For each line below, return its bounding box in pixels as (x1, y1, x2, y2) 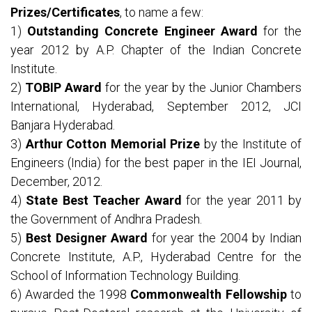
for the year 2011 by (186, 193, 302, 208)
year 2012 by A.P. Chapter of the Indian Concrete (10, 42, 302, 58)
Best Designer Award (25, 231, 152, 246)
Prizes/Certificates (10, 5, 120, 20)
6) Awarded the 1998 (10, 287, 131, 302)
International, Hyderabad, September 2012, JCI (10, 99, 302, 114)
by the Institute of (200, 136, 302, 152)
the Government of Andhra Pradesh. (10, 212, 202, 227)
